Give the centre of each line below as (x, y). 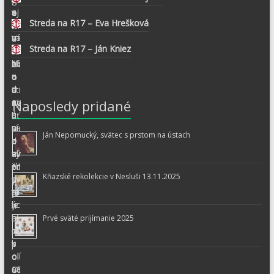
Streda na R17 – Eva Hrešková (89, 23)
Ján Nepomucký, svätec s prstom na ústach (116, 135)
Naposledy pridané (71, 106)
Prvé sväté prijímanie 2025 (88, 218)
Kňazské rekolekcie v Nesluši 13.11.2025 (111, 176)
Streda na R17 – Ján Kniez (80, 48)
